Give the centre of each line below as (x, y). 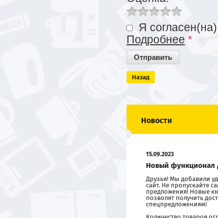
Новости (156, 120)
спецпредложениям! (176, 204)
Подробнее (156, 39)
